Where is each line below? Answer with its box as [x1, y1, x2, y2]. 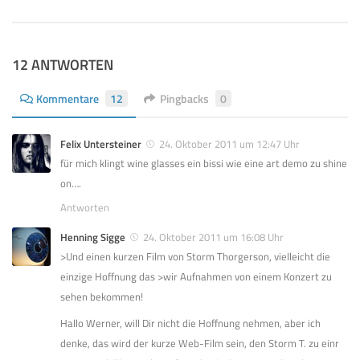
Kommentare [36, 90, 99, 108]
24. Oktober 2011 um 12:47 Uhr [159, 136, 300, 153]
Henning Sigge [60, 229, 125, 246]
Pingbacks [160, 90, 209, 108]
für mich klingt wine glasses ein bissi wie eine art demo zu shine [60, 155, 347, 172]
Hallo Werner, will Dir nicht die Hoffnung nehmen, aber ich [60, 315, 321, 332]
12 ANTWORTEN [12, 54, 113, 76]
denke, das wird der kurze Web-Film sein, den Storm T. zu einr [60, 335, 339, 352]
